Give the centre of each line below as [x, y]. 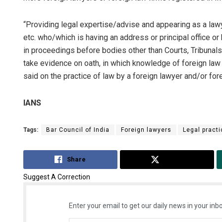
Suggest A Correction [57, 177]
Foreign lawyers [146, 130]
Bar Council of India [78, 130]
